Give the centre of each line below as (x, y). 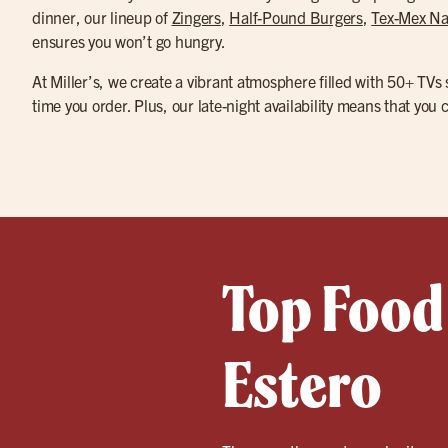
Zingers (196, 17)
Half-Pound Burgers (296, 17)
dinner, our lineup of (102, 17)
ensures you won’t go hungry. (129, 41)
